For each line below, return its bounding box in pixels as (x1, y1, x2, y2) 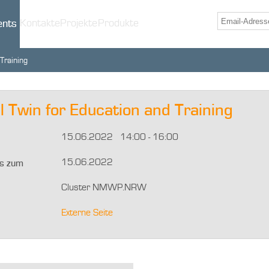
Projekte (60, 18, 97, 29)
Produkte (97, 18, 139, 29)
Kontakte (19, 18, 60, 29)
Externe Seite (61, 208, 113, 218)
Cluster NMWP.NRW (61, 183, 147, 193)
